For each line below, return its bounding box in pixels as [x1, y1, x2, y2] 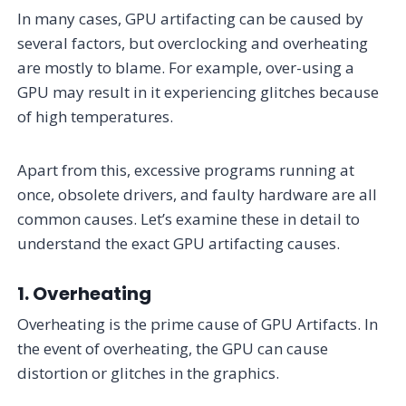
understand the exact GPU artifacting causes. [17, 232, 341, 254]
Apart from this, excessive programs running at [17, 159, 355, 180]
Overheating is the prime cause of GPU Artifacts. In [17, 313, 379, 334]
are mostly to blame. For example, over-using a [17, 56, 355, 78]
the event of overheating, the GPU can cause [17, 337, 329, 359]
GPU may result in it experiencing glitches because [17, 81, 380, 102]
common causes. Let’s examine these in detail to [17, 208, 361, 229]
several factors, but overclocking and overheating [17, 32, 369, 53]
